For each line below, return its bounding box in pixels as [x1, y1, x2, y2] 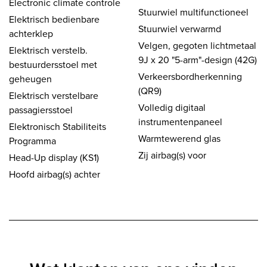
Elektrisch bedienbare [9, 12, 100, 26]
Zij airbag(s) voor [138, 148, 206, 162]
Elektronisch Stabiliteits [9, 119, 106, 133]
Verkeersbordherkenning [138, 69, 242, 83]
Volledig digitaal [138, 100, 206, 114]
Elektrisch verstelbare [9, 88, 98, 103]
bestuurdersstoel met [9, 57, 97, 72]
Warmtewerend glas [138, 131, 221, 145]
